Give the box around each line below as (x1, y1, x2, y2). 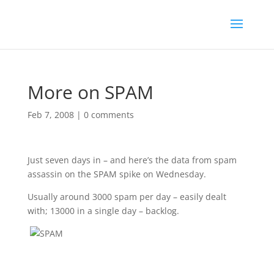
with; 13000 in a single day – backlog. (27, 205, 179, 217)
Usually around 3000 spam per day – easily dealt (27, 191, 226, 202)
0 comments (83, 109, 134, 120)
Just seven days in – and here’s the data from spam (27, 154, 237, 166)
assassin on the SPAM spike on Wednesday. (27, 168, 206, 180)
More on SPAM (27, 80, 154, 105)
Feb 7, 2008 (27, 109, 74, 120)
